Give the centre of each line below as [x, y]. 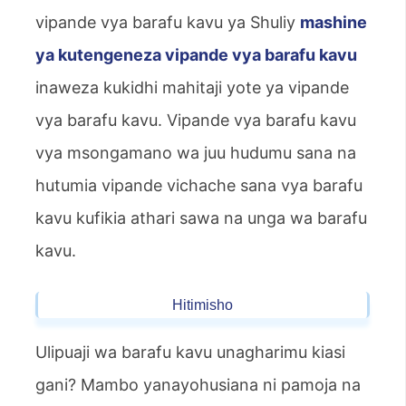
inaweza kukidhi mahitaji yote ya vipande [192, 88]
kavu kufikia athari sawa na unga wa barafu [201, 218]
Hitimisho [203, 305]
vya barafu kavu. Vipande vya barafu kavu [196, 121]
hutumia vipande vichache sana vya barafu [199, 186]
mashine [333, 23]
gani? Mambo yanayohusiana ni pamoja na [198, 385]
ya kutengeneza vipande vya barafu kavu [196, 55]
